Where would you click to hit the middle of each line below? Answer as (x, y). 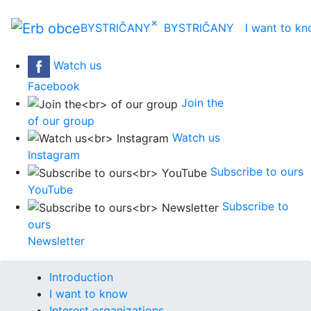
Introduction (81, 277)
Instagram (54, 155)
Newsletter (56, 241)
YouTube (50, 189)
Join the (202, 103)
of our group (61, 120)
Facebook (54, 86)
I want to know (89, 293)
